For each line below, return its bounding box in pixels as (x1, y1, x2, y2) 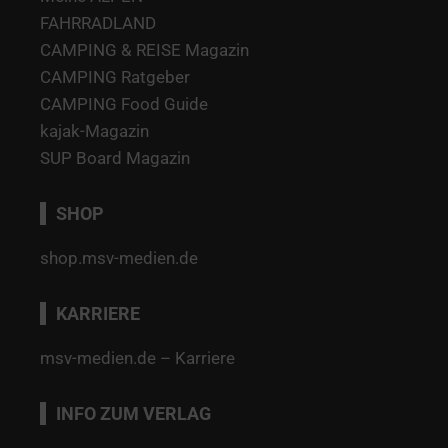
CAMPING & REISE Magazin (40, 39, 249, 60)
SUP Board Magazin (40, 147, 190, 168)
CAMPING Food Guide (40, 93, 208, 114)
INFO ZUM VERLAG (56, 402, 211, 424)
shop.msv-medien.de (40, 247, 198, 268)
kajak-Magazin (40, 120, 149, 141)
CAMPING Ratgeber (40, 66, 190, 87)
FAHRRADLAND (40, 12, 156, 33)
